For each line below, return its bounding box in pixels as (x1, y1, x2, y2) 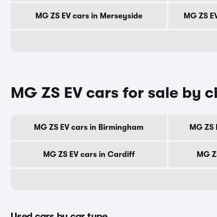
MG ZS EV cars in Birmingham (34, 123, 143, 132)
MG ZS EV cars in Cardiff (43, 150, 135, 159)
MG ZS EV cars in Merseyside (35, 12, 142, 20)
